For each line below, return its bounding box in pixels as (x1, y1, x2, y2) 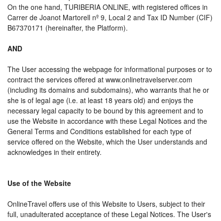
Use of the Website (7, 178, 71, 188)
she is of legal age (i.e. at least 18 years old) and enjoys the (7, 95, 193, 105)
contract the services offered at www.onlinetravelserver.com (7, 74, 192, 84)
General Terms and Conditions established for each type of (7, 126, 191, 136)
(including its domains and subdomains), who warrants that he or (7, 85, 209, 95)
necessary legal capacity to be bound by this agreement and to (7, 106, 203, 115)
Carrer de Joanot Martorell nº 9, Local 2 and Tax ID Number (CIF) (7, 12, 213, 22)
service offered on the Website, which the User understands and (7, 137, 207, 147)
